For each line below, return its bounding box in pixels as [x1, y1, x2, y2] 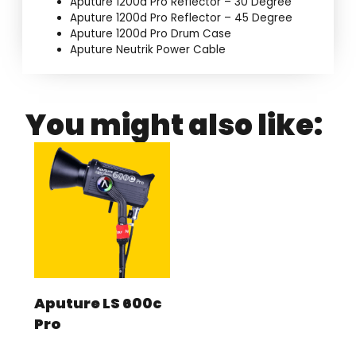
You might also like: [25, 105, 323, 146]
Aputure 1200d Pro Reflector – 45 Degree [70, 10, 293, 26]
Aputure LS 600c [34, 293, 163, 314]
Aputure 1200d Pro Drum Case [70, 26, 232, 42]
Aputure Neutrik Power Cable [70, 42, 226, 58]
